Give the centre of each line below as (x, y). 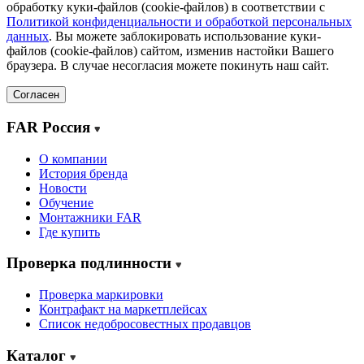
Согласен (36, 95)
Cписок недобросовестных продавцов (145, 324)
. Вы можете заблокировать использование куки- (185, 37)
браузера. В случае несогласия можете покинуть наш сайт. (168, 66)
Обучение (66, 202)
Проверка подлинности (91, 263)
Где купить (69, 232)
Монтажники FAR (90, 217)
